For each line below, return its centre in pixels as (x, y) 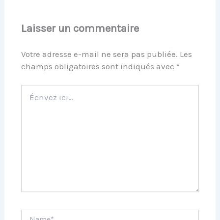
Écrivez (32, 89)
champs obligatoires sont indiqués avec (99, 66)
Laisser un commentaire (80, 28)
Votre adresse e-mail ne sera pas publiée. (100, 54)
